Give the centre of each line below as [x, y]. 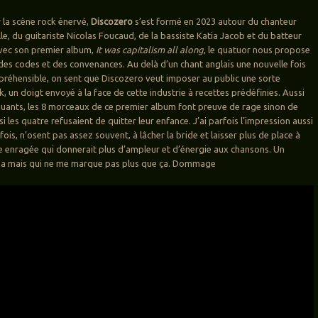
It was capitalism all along [150, 50]
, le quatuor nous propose [257, 50]
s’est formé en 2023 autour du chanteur [216, 22]
